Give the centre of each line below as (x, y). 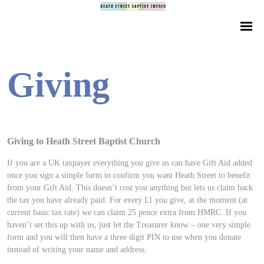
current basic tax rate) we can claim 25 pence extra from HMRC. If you (127, 213)
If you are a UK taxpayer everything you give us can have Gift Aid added (130, 163)
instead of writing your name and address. (77, 250)
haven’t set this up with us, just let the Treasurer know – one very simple (129, 225)
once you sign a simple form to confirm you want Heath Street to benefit (129, 176)
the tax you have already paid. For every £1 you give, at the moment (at (127, 200)
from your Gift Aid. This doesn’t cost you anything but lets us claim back (130, 188)
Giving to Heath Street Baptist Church (84, 141)
